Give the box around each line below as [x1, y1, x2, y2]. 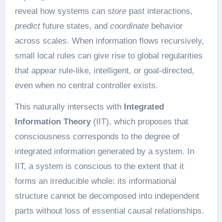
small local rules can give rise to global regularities [14, 51, 203, 60]
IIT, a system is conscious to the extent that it [14, 162, 184, 171]
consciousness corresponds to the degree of [14, 132, 179, 141]
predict [14, 21, 40, 31]
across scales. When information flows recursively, [14, 36, 204, 46]
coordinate [110, 21, 149, 31]
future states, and [40, 21, 110, 31]
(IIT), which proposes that [90, 117, 188, 126]
